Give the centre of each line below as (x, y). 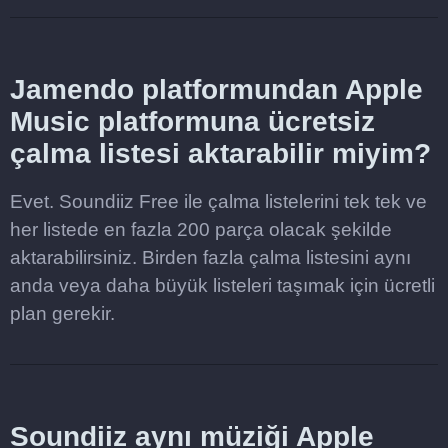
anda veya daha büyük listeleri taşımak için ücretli (222, 285)
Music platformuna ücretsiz (192, 121)
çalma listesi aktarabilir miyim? (220, 153)
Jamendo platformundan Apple (216, 89)
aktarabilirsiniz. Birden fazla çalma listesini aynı (210, 257)
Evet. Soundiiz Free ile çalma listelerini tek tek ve (218, 201)
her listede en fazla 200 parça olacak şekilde (201, 229)
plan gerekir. (62, 313)
